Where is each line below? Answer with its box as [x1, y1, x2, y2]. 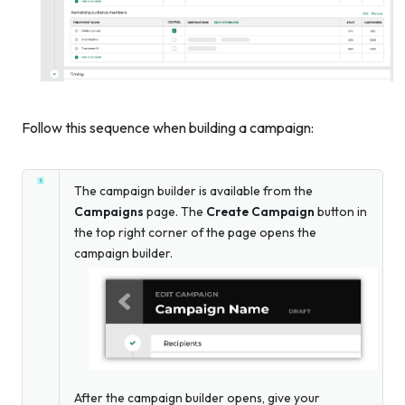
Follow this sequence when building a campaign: [22, 118, 314, 137]
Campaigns [74, 203, 144, 221]
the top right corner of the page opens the [74, 224, 316, 241]
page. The [144, 203, 206, 221]
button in [315, 203, 367, 221]
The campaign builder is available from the [74, 183, 313, 200]
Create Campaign [206, 203, 315, 221]
